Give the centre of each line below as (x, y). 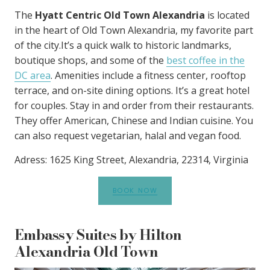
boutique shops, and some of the (90, 60)
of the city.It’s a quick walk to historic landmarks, (123, 45)
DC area (33, 75)
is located (227, 15)
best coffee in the (206, 60)
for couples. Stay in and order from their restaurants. (134, 105)
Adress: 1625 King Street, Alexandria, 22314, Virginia (131, 159)
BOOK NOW (135, 190)
